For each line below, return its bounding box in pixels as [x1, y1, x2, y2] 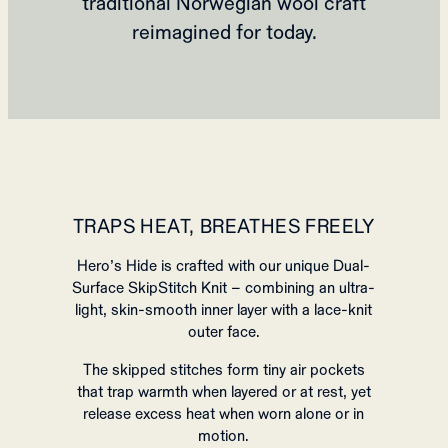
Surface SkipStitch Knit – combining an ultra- [72, 277, 376, 298]
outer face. [187, 321, 260, 342]
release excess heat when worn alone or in [83, 403, 365, 424]
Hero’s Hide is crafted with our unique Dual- [77, 255, 371, 276]
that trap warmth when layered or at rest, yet [76, 381, 371, 402]
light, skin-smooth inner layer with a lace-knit [75, 299, 373, 320]
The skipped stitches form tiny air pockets [82, 359, 365, 380]
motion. [198, 425, 250, 446]
